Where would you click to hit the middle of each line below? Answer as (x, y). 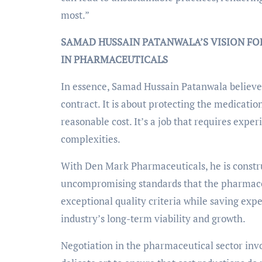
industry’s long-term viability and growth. (153, 218)
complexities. (91, 139)
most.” (75, 15)
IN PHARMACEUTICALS (114, 59)
